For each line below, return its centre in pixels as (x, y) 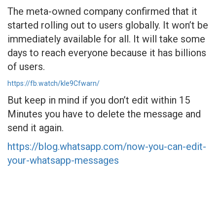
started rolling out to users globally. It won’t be (108, 25)
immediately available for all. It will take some (106, 39)
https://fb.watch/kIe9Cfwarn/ (54, 83)
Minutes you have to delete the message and (104, 114)
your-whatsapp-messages (63, 160)
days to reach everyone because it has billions (107, 53)
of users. (27, 66)
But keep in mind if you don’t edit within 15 (99, 100)
